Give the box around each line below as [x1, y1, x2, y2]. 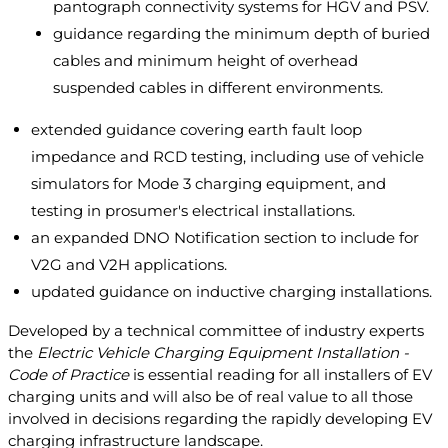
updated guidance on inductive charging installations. [30, 282, 432, 302]
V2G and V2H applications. [30, 255, 227, 275]
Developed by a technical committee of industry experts [8, 321, 424, 341]
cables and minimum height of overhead [53, 51, 358, 71]
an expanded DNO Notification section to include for [30, 228, 419, 248]
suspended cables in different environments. [53, 78, 383, 98]
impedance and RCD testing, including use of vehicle [30, 147, 424, 167]
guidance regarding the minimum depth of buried [53, 24, 430, 44]
